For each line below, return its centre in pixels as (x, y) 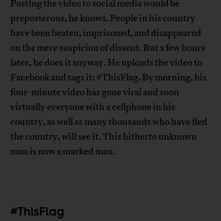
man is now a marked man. (63, 152)
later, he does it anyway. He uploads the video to (107, 63)
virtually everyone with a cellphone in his (93, 107)
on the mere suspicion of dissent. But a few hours (108, 48)
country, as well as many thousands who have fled (109, 122)
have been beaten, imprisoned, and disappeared (106, 33)
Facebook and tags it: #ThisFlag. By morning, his (109, 78)
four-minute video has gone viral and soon (95, 92)
